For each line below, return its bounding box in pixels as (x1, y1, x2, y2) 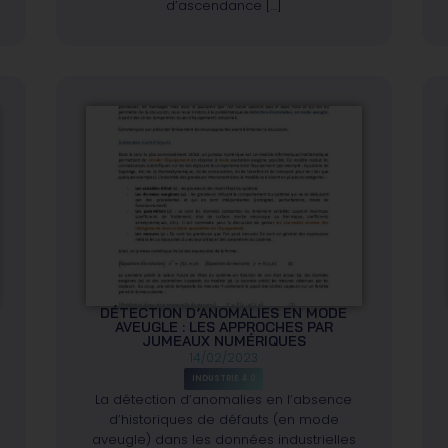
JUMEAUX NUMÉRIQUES (141, 331, 306, 350)
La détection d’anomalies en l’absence (95, 389, 353, 409)
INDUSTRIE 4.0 (192, 372, 256, 384)
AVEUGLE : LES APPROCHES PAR (114, 317, 333, 336)
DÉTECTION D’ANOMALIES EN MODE (100, 303, 348, 322)
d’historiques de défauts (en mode (108, 409, 339, 429)
